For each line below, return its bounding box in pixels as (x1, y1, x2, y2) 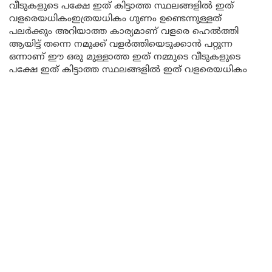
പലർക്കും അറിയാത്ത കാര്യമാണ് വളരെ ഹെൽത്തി (9, 25, 239, 38)
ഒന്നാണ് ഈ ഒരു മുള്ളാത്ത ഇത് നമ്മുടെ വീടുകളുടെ (9, 51, 240, 63)
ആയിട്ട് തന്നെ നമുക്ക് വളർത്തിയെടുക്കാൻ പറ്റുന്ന (9, 38, 233, 50)
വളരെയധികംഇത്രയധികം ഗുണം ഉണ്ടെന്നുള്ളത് (9, 13, 222, 25)
